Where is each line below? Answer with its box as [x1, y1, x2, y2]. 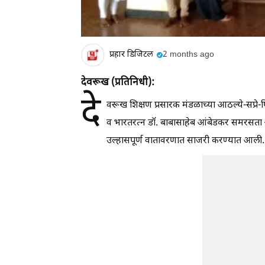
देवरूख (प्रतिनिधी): [81, 76, 154, 89]
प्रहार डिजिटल [109, 49, 153, 60]
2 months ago [163, 49, 214, 60]
